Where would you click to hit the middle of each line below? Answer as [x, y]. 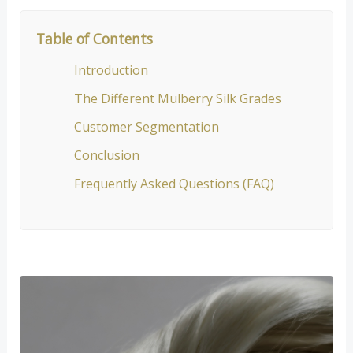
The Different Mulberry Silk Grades [177, 99]
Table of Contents [94, 39]
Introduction [111, 71]
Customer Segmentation [146, 127]
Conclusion [106, 156]
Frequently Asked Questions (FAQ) [174, 184]
